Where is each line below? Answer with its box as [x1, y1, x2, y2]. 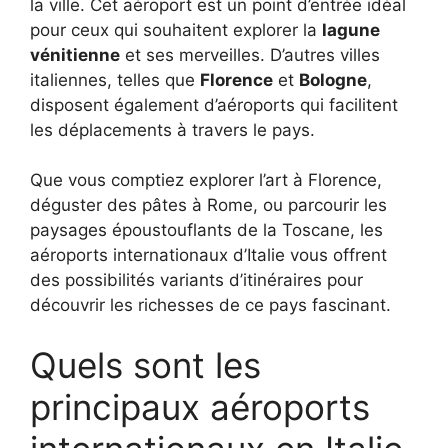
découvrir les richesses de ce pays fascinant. [30, 295, 391, 316]
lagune [322, 19, 380, 40]
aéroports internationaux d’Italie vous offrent [30, 245, 387, 266]
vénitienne [30, 44, 120, 65]
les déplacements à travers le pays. [30, 119, 315, 140]
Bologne [299, 69, 367, 90]
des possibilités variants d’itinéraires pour [30, 270, 363, 291]
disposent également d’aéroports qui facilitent [30, 94, 398, 115]
